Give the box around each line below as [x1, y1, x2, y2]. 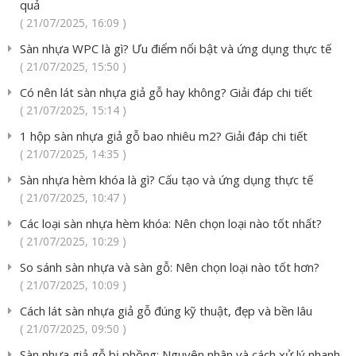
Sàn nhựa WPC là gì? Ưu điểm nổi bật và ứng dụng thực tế [20, 41, 331, 57]
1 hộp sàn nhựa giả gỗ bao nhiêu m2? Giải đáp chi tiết [20, 128, 308, 145]
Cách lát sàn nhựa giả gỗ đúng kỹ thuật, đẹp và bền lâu [20, 303, 312, 319]
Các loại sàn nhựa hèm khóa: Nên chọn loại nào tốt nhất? [20, 215, 322, 232]
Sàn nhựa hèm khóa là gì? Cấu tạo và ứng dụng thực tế [20, 172, 313, 188]
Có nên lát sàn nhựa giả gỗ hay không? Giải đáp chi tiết [20, 84, 312, 101]
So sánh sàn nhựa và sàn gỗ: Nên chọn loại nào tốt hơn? [20, 259, 319, 276]
